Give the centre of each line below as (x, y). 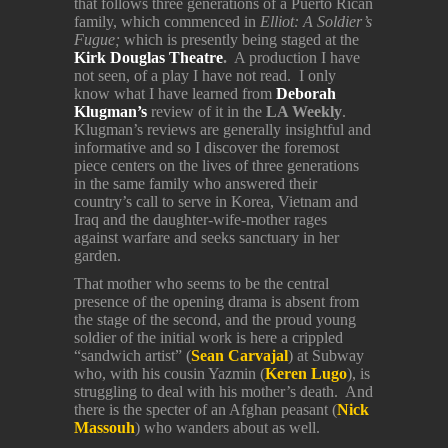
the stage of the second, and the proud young (215, 320)
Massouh (104, 428)
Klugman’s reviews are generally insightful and (222, 130)
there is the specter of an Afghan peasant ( (205, 410)
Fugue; (99, 40)
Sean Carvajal (239, 356)
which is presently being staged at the (241, 40)
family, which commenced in (167, 22)
